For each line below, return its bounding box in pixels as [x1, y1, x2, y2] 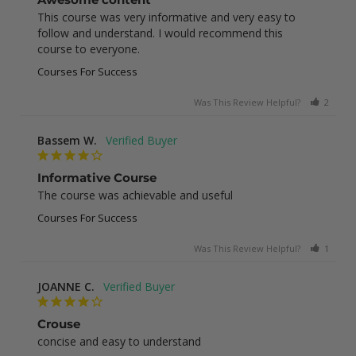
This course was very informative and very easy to [37, 9, 296, 25]
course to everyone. [37, 41, 140, 56]
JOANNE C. [37, 278, 95, 294]
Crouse [37, 315, 80, 331]
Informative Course [37, 169, 157, 185]
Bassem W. [37, 132, 97, 148]
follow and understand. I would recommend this [37, 25, 283, 41]
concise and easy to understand [37, 333, 201, 349]
